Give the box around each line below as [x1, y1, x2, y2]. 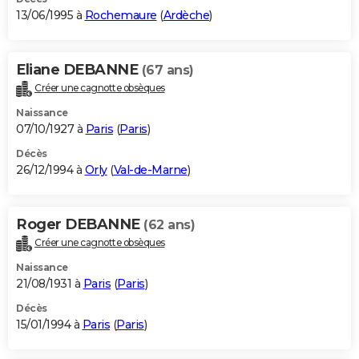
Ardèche [163, 7, 209, 22]
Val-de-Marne [113, 162, 188, 177]
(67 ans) [141, 62, 194, 78]
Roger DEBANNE [16, 215, 143, 233]
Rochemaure [84, 7, 157, 22]
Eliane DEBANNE [16, 60, 142, 79]
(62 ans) [143, 216, 195, 232]
